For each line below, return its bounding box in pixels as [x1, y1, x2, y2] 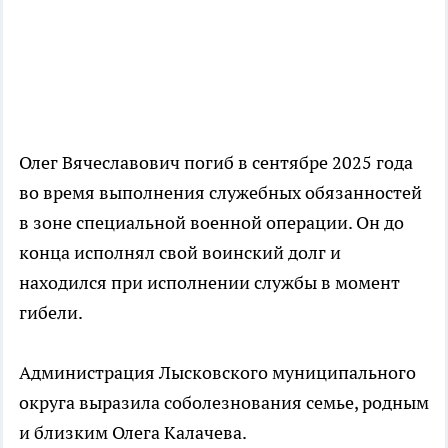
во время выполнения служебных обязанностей [19, 181, 422, 205]
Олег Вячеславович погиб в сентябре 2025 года [19, 151, 413, 175]
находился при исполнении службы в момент [19, 271, 400, 295]
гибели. [19, 301, 83, 325]
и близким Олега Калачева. [19, 421, 247, 445]
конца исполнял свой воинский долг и [19, 241, 341, 265]
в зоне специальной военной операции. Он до [19, 211, 404, 235]
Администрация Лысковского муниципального [19, 361, 416, 385]
